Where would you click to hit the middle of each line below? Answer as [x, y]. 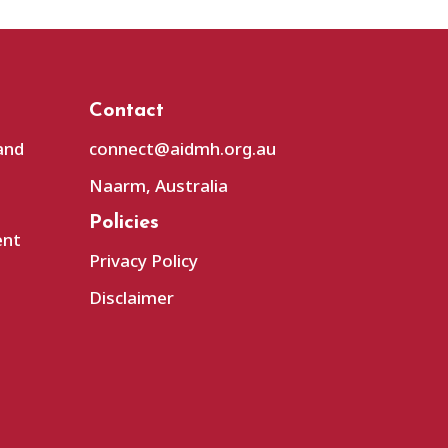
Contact [127, 110]
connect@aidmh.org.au [183, 148]
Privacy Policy [144, 260]
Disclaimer [132, 297]
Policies [124, 222]
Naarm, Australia [159, 185]
